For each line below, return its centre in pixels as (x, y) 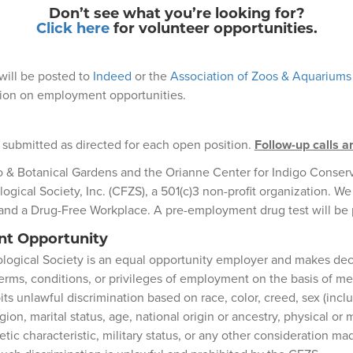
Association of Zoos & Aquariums (260, 75)
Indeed (112, 75)
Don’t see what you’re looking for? (176, 12)
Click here (72, 27)
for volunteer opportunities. (213, 27)
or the (150, 75)
